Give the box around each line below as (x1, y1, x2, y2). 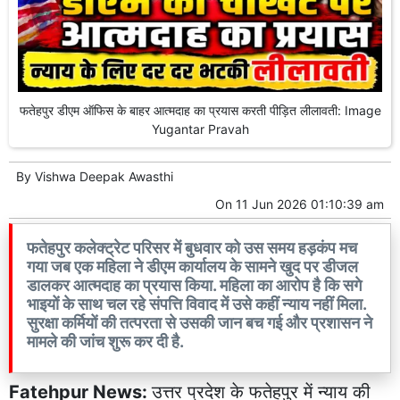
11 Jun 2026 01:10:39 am (236, 196, 384, 212)
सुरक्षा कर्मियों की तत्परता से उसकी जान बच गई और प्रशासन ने (27, 312, 372, 332)
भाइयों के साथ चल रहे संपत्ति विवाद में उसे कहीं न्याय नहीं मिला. (27, 294, 366, 313)
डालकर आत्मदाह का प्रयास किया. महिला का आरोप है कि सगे (27, 275, 362, 295)
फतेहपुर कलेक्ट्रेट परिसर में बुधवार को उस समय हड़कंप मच (27, 237, 357, 257)
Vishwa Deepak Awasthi (35, 168, 173, 184)
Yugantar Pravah (151, 121, 249, 137)
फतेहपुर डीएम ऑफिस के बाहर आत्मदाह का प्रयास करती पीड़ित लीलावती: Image (19, 102, 381, 118)
